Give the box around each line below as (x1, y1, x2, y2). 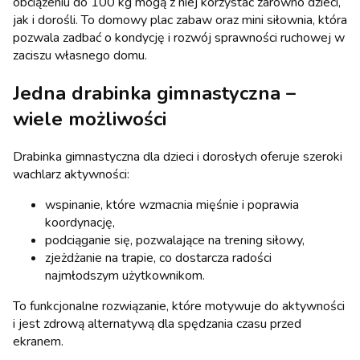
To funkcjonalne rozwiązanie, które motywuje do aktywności (13, 297, 345, 316)
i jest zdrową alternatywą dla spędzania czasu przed (13, 315, 301, 333)
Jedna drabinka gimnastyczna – (13, 80, 296, 107)
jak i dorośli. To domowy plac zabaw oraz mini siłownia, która (13, 11, 347, 30)
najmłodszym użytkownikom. (45, 267, 205, 285)
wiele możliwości (13, 106, 166, 133)
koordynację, (45, 214, 115, 232)
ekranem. (13, 333, 63, 351)
